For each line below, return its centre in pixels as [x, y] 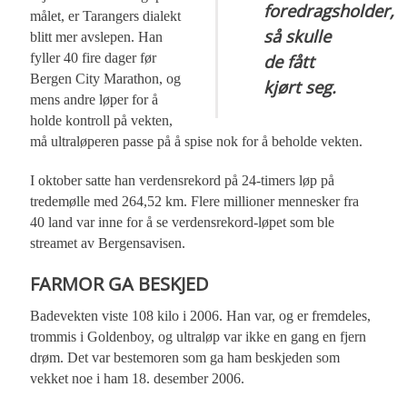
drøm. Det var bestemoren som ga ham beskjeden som [185, 358]
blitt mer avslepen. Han [97, 37]
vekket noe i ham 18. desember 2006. [138, 379]
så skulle [298, 36]
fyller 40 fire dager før [94, 58]
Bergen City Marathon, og [106, 79]
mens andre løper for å [94, 100]
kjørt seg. [300, 87]
